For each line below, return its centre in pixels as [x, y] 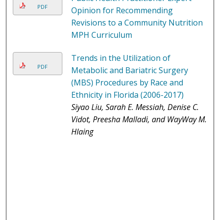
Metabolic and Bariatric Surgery [129, 70]
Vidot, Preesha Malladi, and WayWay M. [139, 120]
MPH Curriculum [101, 35]
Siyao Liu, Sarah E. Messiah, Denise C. [135, 107]
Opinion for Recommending [122, 11]
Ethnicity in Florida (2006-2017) [127, 95]
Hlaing [82, 132]
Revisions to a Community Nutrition [137, 23]
